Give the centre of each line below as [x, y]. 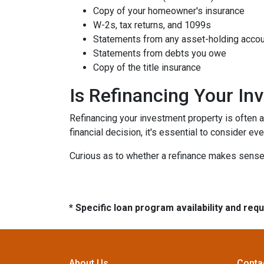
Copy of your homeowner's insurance [169, 11]
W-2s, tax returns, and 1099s [152, 25]
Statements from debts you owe [160, 53]
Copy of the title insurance [147, 67]
